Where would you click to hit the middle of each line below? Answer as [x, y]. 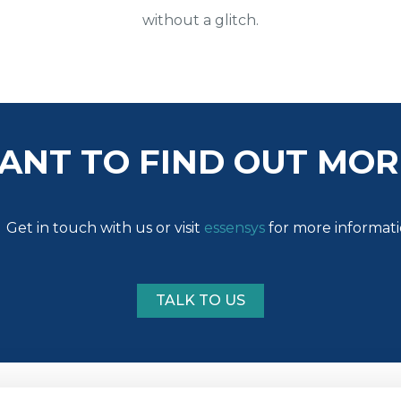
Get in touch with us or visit [105, 227]
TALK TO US [200, 300]
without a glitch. [200, 20]
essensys [234, 227]
